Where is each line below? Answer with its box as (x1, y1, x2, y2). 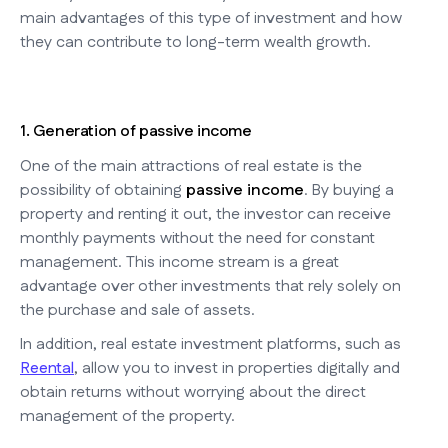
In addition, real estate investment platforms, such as (20, 332, 401, 356)
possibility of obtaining (20, 178, 186, 202)
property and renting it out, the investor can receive (20, 202, 391, 226)
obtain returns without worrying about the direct (20, 380, 366, 404)
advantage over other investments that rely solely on (20, 274, 401, 298)
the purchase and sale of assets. (20, 298, 255, 322)
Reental (20, 356, 74, 380)
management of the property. (20, 404, 235, 428)
